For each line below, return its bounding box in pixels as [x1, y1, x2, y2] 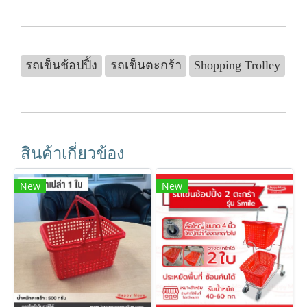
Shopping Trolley [193, 58, 280, 72]
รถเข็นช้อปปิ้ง [25, 58, 98, 72]
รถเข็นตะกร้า [110, 58, 182, 72]
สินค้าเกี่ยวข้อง [21, 141, 125, 164]
